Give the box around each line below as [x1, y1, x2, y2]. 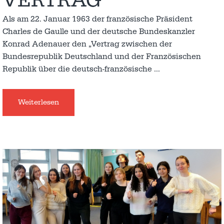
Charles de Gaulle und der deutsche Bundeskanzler [2, 26, 195, 36]
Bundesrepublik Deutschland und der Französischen [2, 51, 201, 61]
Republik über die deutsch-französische [2, 63, 154, 74]
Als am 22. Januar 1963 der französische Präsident [2, 13, 192, 24]
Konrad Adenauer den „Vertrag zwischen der [2, 38, 172, 49]
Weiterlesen [18, 97, 59, 107]
